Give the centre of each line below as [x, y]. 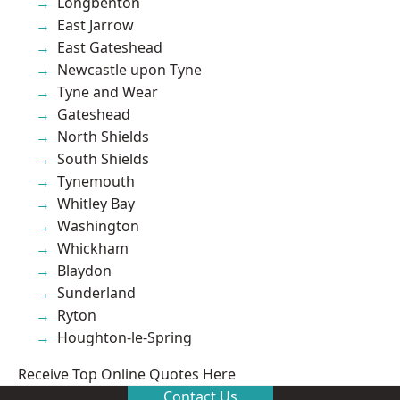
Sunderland [96, 292]
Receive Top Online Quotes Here [127, 374]
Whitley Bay [96, 203]
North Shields [103, 136]
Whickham [93, 248]
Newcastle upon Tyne [129, 69]
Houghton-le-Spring [125, 337]
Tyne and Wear [108, 92]
